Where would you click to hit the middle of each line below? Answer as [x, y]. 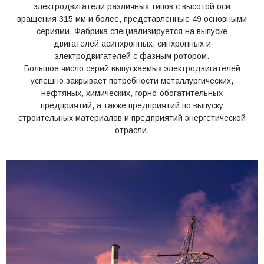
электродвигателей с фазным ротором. [132, 56]
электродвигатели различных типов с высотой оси [132, 6]
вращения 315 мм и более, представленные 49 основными [132, 19]
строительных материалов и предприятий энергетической [132, 118]
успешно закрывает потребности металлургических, [132, 81]
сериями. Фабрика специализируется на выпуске [132, 31]
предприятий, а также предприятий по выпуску [132, 105]
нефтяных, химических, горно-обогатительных [132, 93]
